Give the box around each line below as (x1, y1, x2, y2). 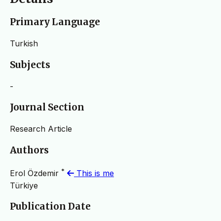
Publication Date (10, 201, 91, 213)
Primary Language (10, 16, 100, 28)
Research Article (10, 123, 72, 134)
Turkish (10, 38, 38, 49)
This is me (74, 168, 114, 178)
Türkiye (10, 180, 38, 190)
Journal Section (10, 102, 84, 113)
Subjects (10, 59, 50, 71)
